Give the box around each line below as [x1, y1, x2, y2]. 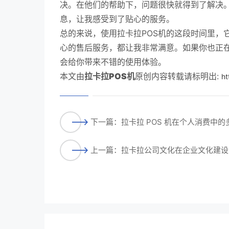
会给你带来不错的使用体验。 [60, 57, 166, 67]
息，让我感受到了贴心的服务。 [60, 14, 174, 24]
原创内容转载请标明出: [135, 71, 221, 81]
